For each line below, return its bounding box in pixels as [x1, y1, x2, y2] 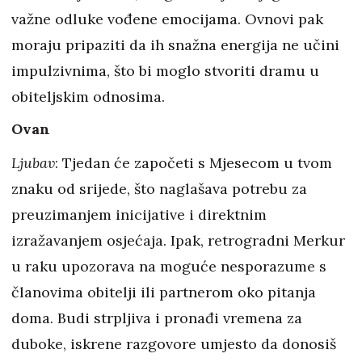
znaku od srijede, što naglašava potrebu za [11, 179, 307, 199]
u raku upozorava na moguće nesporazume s [11, 257, 326, 276]
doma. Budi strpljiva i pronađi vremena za [11, 309, 302, 328]
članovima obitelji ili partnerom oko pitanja [11, 283, 316, 302]
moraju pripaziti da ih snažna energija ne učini [11, 36, 339, 55]
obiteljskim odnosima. [11, 87, 165, 107]
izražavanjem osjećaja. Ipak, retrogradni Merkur [11, 231, 345, 250]
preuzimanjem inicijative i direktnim [11, 205, 267, 225]
